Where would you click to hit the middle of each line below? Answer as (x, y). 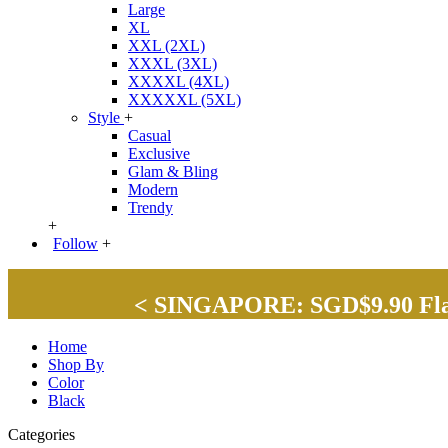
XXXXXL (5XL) (184, 99)
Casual (149, 135)
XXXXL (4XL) (178, 81)
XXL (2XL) (166, 45)
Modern (153, 189)
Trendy (150, 207)
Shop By (76, 365)
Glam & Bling (173, 171)
